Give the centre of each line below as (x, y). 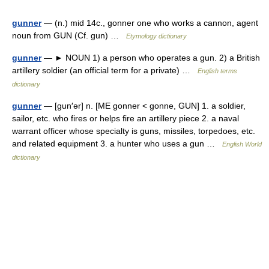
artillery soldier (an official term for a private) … (105, 70)
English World (242, 144)
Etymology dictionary (156, 36)
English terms (217, 71)
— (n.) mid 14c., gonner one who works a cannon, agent (150, 23)
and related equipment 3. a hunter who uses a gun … (117, 144)
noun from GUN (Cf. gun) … (69, 35)
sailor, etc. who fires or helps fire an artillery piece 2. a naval (125, 118)
